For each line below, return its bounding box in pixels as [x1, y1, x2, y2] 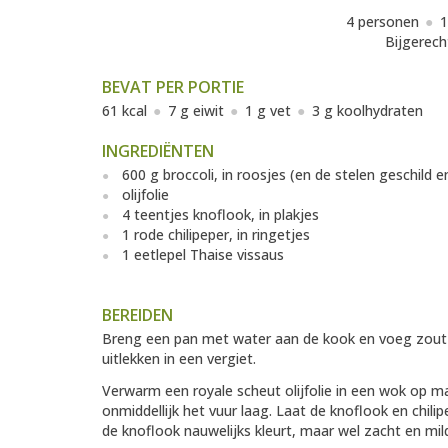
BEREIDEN [102, 304, 173, 327]
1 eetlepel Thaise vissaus [122, 245, 284, 265]
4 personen [346, 12, 419, 32]
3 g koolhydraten [312, 101, 423, 121]
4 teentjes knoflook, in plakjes [122, 205, 319, 225]
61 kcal [102, 101, 147, 121]
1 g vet [245, 101, 291, 121]
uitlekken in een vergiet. [102, 349, 256, 369]
